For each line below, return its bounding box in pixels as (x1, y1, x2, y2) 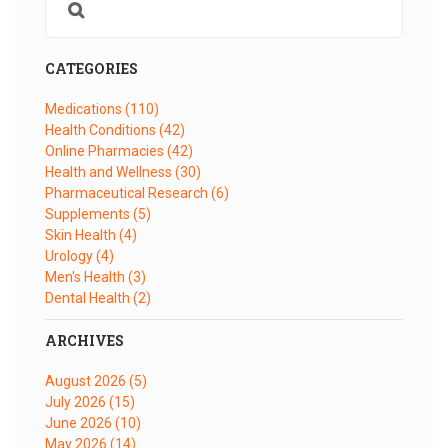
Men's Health (45, 268, 128, 285)
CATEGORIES (45, 58, 138, 78)
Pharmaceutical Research (45, 184, 211, 201)
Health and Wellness (45, 163, 175, 180)
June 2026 (45, 414, 115, 431)
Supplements (45, 205, 133, 222)
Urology (45, 247, 96, 264)
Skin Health (45, 226, 119, 243)
